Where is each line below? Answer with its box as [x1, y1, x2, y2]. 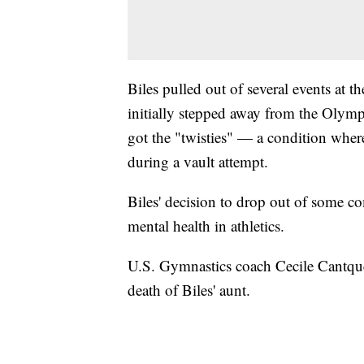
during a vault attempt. [128, 150, 268, 171]
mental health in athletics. [128, 214, 284, 236]
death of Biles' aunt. [128, 279, 250, 300]
